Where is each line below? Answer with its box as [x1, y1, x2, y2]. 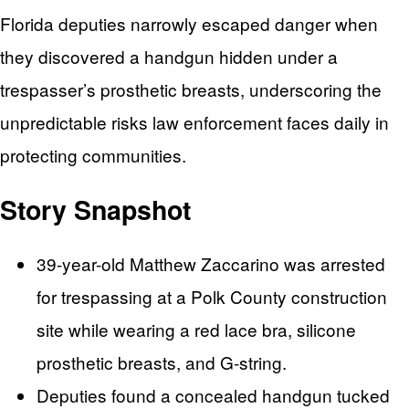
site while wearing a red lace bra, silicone [37, 317, 356, 342]
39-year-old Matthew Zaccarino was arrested [37, 251, 385, 277]
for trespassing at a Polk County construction [37, 284, 387, 309]
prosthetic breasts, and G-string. [37, 350, 287, 375]
